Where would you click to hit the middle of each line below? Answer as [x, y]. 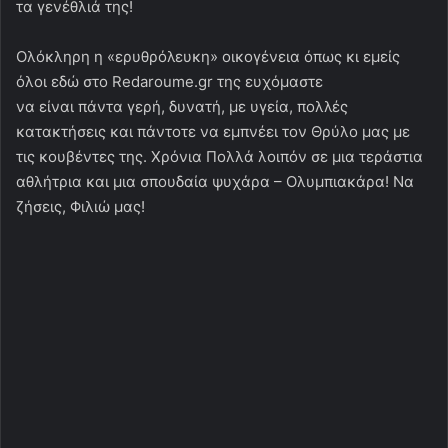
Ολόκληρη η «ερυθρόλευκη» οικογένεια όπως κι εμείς [208, 57]
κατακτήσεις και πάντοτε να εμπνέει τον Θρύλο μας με [213, 132]
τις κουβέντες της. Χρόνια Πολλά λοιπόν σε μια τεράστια [219, 157]
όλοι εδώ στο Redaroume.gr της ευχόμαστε [169, 82]
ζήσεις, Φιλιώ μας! [80, 207]
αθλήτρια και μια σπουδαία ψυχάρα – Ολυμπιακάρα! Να [215, 182]
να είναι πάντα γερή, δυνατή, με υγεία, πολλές [182, 107]
